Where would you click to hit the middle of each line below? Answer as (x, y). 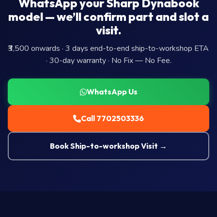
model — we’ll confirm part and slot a (108, 16)
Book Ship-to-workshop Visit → (108, 146)
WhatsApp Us (112, 92)
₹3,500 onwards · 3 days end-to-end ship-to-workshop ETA (108, 48)
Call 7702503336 (112, 118)
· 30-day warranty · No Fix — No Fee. (108, 61)
